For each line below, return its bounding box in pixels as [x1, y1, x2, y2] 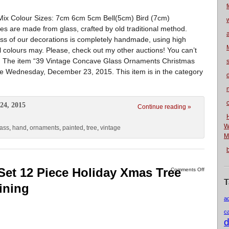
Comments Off [171, 167, 204, 172]
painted [62, 124, 83, 131]
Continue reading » [138, 103, 191, 110]
